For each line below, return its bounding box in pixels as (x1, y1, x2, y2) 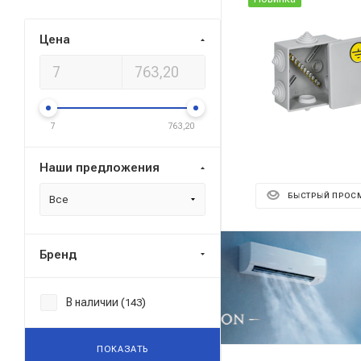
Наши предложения (39, 160, 160, 175)
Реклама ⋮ (139, 250, 190, 261)
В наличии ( (66, 296, 125, 309)
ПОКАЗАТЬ (96, 344, 149, 355)
